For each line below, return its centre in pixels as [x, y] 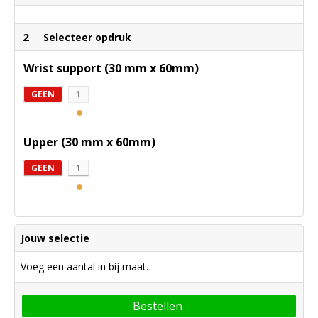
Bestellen [158, 306]
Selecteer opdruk [87, 38]
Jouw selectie [55, 238]
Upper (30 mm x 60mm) [89, 142]
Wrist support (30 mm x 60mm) [111, 68]
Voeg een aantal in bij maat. [84, 267]
